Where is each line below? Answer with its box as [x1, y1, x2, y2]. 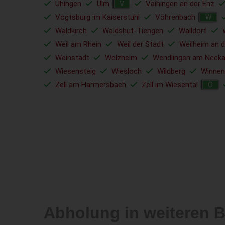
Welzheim [105, 53, 137, 62]
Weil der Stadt [117, 40, 164, 49]
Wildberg [157, 67, 185, 76]
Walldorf [179, 26, 207, 35]
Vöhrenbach [155, 13, 195, 22]
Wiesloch [111, 67, 142, 76]
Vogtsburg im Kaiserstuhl [55, 13, 140, 22]
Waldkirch [55, 26, 87, 35]
